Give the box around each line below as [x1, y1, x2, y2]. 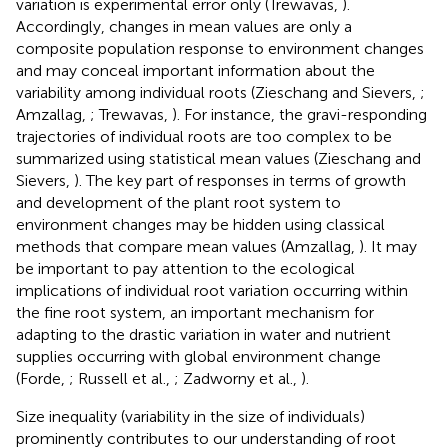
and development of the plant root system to [16, 192, 341, 212]
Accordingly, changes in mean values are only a [16, 16, 352, 36]
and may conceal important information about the [16, 60, 375, 80]
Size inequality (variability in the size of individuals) [16, 406, 365, 426]
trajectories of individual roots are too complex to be [16, 126, 392, 146]
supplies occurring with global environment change [16, 346, 381, 366]
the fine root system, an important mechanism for [16, 302, 374, 322]
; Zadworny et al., [174, 368, 301, 388]
